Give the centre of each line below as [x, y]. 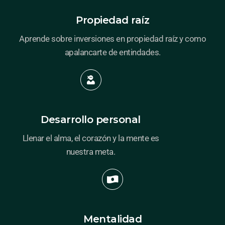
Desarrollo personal [91, 119]
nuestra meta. [91, 151]
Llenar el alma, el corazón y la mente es [91, 138]
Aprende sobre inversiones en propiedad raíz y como [113, 38]
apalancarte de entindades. [113, 52]
